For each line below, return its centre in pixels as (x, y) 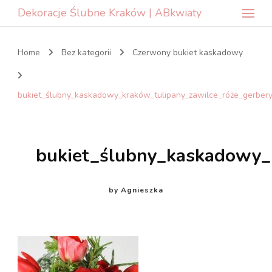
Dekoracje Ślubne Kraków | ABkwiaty (110, 13)
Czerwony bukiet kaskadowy (188, 53)
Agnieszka (142, 190)
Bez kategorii (86, 53)
